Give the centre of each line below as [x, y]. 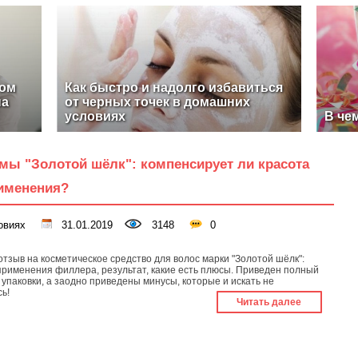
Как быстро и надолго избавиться [173, 88]
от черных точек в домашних [157, 102]
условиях [95, 116]
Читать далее [269, 302]
